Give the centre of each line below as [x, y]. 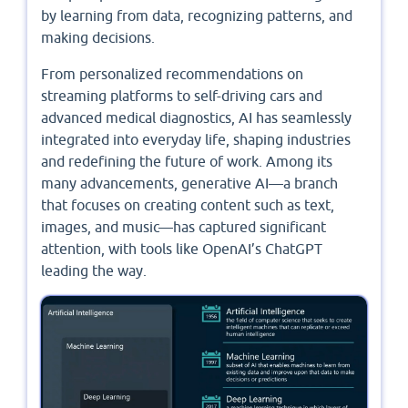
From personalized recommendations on [172, 74]
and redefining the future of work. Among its [187, 162]
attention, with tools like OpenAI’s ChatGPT [182, 249]
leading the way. [94, 271]
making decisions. [98, 38]
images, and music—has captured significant [184, 227]
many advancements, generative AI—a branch [189, 184]
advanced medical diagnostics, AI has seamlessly [196, 118]
